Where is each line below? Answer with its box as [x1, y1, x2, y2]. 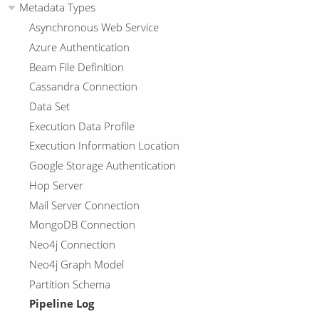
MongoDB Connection [28, 216, 135, 233]
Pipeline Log [28, 296, 94, 312]
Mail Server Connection [28, 197, 140, 213]
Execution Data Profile [28, 117, 135, 134]
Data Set [28, 98, 70, 114]
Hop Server [28, 177, 83, 193]
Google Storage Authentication [28, 157, 176, 174]
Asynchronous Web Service [28, 19, 159, 36]
